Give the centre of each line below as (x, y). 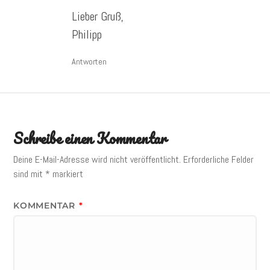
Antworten (89, 61)
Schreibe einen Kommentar (90, 138)
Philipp (86, 34)
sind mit (30, 174)
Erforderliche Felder (219, 159)
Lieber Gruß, (97, 16)
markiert (67, 174)
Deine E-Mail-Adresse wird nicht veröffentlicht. (97, 159)
